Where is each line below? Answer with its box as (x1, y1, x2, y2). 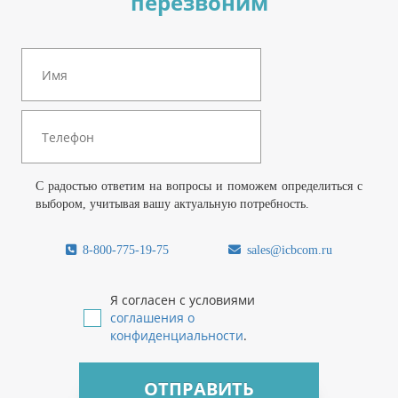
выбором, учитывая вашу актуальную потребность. (36, 197, 309, 211)
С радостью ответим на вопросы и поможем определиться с (36, 179, 362, 194)
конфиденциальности (110, 327, 243, 345)
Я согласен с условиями (110, 291, 255, 309)
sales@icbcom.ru (243, 243, 333, 258)
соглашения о (110, 309, 195, 327)
